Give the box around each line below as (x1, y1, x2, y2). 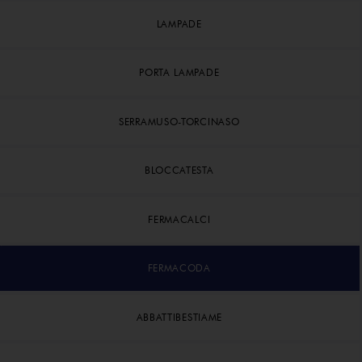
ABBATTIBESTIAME (136, 310, 222, 323)
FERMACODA (147, 262, 211, 275)
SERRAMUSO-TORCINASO (119, 115, 240, 128)
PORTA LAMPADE (139, 66, 220, 79)
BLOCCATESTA (144, 164, 214, 177)
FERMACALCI (148, 213, 211, 225)
